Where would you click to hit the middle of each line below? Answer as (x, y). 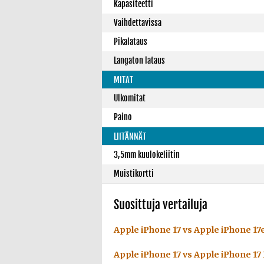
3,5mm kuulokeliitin (147, 155)
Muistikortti (134, 174)
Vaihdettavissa (138, 23)
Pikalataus (131, 42)
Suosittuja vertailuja (161, 205)
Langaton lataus (139, 60)
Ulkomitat (130, 98)
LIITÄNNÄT (130, 136)
